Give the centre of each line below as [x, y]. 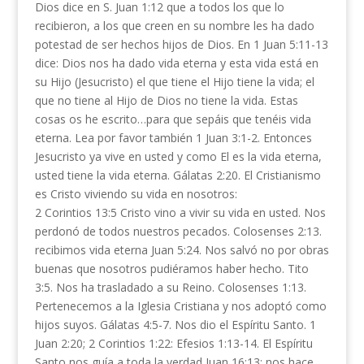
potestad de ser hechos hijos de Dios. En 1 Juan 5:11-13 [181, 44]
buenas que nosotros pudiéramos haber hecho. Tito [171, 269]
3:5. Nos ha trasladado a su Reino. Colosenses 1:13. [170, 287]
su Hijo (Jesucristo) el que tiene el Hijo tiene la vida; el [174, 82]
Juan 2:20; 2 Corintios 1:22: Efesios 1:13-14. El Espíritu [173, 343]
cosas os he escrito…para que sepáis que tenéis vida [173, 119]
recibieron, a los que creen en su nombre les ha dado [174, 26]
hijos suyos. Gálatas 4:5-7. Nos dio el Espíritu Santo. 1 [175, 325]
